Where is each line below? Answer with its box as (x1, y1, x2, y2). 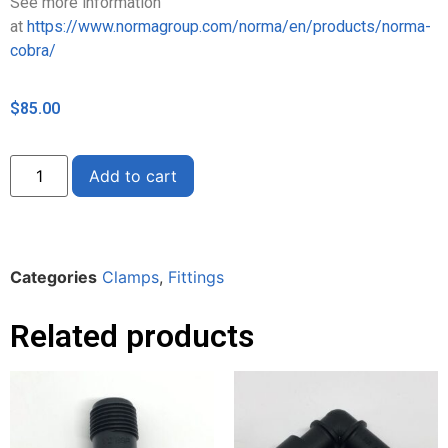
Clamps (102, 267, 159, 288)
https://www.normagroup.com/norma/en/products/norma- (27, 16, 431, 36)
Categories (10, 267, 97, 288)
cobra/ (10, 40, 56, 60)
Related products (10, 317, 254, 356)
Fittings (168, 267, 224, 288)
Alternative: (194, 159, 281, 179)
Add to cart (89, 166, 178, 187)
